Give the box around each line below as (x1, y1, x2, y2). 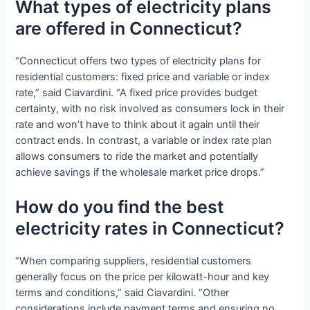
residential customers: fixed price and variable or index (15, 70, 271, 83)
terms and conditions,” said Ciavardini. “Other (15, 286, 230, 300)
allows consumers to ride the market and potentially (15, 149, 259, 163)
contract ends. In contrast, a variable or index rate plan (15, 134, 273, 147)
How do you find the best (15, 197, 225, 218)
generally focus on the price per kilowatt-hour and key (15, 271, 270, 284)
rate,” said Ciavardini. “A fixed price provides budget (15, 86, 258, 99)
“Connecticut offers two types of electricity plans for (15, 54, 262, 67)
